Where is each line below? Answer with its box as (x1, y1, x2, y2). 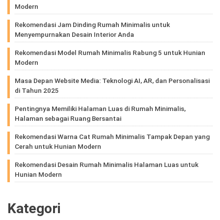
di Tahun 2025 (15, 86, 59, 94)
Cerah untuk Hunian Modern (15, 142, 101, 150)
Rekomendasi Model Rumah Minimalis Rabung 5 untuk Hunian (15, 48, 205, 56)
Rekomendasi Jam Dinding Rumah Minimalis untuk (15, 20, 170, 28)
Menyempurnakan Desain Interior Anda (15, 30, 134, 38)
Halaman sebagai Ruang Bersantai (15, 114, 121, 122)
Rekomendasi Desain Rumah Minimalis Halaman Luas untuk (15, 160, 198, 168)
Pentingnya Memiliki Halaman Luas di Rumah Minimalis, (15, 104, 186, 112)
